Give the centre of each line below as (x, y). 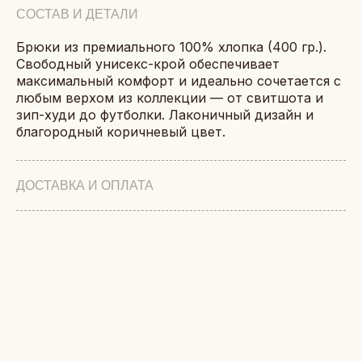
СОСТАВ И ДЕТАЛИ (77, 14)
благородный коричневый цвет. (121, 132)
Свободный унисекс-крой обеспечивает (148, 64)
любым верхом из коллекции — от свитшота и (170, 98)
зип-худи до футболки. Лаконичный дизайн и (165, 115)
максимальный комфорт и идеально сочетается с (179, 81)
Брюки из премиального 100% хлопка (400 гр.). (171, 47)
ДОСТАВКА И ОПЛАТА (85, 185)
